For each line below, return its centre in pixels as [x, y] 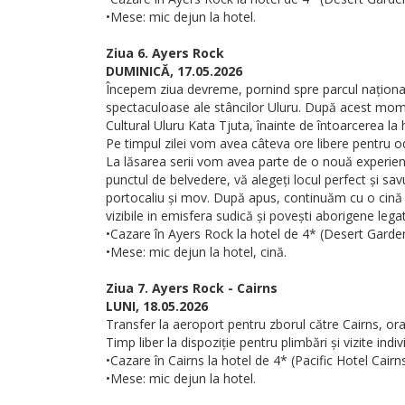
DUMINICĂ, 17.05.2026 [174, 71]
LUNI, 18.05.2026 [157, 306]
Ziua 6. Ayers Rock [165, 53]
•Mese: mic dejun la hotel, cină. [196, 252]
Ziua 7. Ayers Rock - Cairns [192, 288]
